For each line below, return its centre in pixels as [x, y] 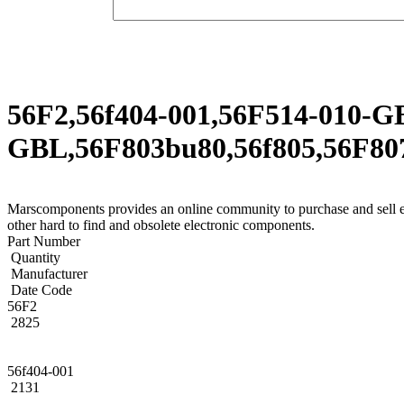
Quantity [34, 257]
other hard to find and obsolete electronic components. [161, 225]
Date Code [40, 289]
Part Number [44, 241]
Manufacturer [47, 273]
